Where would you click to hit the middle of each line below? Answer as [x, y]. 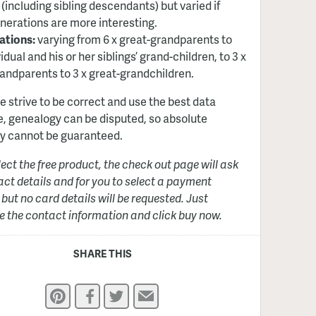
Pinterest [83, 293]
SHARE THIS [102, 253]
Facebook [114, 293]
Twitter [136, 293]
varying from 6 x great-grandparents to [133, 39]
